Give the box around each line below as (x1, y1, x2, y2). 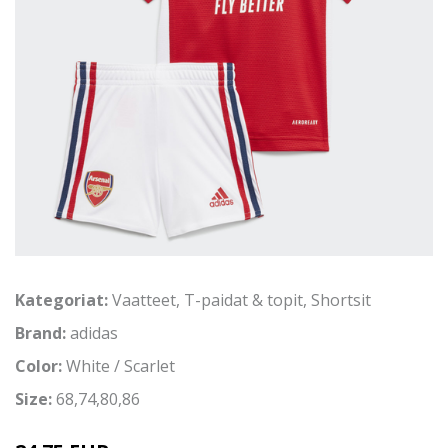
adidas (70, 321, 118, 344)
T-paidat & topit (184, 288, 303, 311)
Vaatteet (112, 288, 176, 311)
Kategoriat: (15, 288, 108, 311)
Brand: (15, 321, 70, 344)
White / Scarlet (66, 354, 175, 377)
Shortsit (311, 288, 371, 311)
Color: (15, 354, 66, 377)
